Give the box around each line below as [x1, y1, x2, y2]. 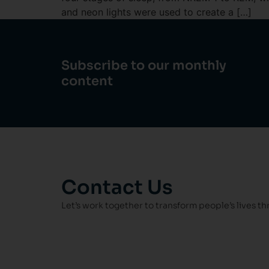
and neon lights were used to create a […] [61, 6, 252, 19]
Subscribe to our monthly [61, 58, 226, 74]
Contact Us [61, 175, 173, 200]
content [61, 73, 113, 89]
